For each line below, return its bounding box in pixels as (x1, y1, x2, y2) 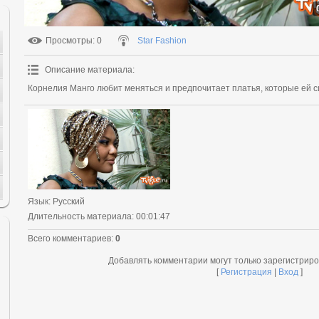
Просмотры (46, 36, 93, 46)
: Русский (48, 196, 85, 206)
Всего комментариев (28, 233, 111, 244)
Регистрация (220, 266, 272, 277)
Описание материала (45, 65, 132, 75)
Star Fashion (137, 36, 187, 46)
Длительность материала (28, 211, 132, 221)
